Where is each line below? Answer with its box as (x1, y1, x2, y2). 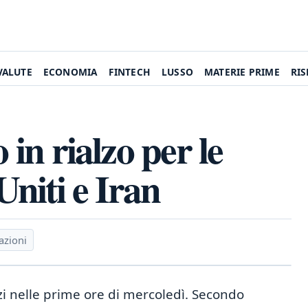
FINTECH (108, 65, 151, 78)
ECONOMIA (43, 65, 98, 78)
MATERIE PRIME (204, 65, 280, 78)
